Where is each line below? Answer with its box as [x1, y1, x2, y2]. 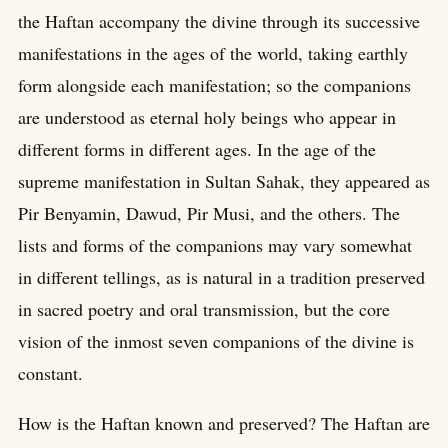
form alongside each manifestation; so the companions [18, 73, 411, 98]
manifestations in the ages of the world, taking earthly [18, 41, 408, 66]
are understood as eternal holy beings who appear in [18, 105, 396, 130]
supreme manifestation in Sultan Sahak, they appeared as [18, 169, 430, 194]
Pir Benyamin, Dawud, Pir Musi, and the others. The [18, 201, 400, 226]
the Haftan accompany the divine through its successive [18, 9, 420, 34]
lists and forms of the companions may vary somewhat [18, 233, 412, 258]
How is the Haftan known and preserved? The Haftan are [18, 411, 430, 436]
